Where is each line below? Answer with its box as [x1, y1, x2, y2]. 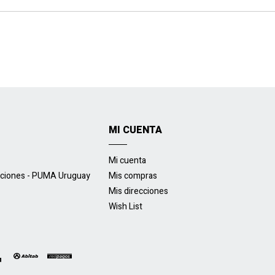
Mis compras [108, 169, 157, 182]
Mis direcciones [108, 185, 168, 198]
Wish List [108, 200, 142, 213]
